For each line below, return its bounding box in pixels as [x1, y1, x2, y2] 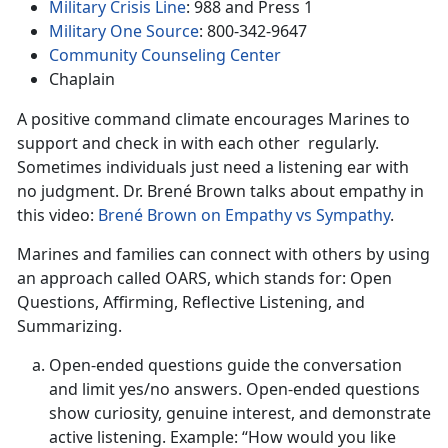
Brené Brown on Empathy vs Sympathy [98, 204, 390, 227]
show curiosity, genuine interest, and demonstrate [49, 402, 431, 425]
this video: [17, 204, 98, 227]
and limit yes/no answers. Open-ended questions [49, 378, 420, 401]
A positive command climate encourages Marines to [17, 108, 410, 131]
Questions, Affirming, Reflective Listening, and [17, 291, 365, 314]
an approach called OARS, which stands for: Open [17, 267, 392, 290]
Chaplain [49, 68, 115, 91]
